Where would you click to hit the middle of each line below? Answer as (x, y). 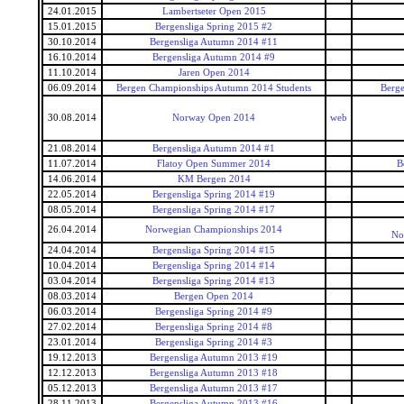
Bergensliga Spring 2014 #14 (214, 266)
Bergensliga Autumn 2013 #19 (214, 358)
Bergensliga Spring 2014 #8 (214, 327)
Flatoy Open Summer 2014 (214, 164)
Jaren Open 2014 (214, 73)
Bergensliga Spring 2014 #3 (214, 342)
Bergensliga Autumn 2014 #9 (214, 57)
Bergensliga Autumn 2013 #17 (214, 388)
